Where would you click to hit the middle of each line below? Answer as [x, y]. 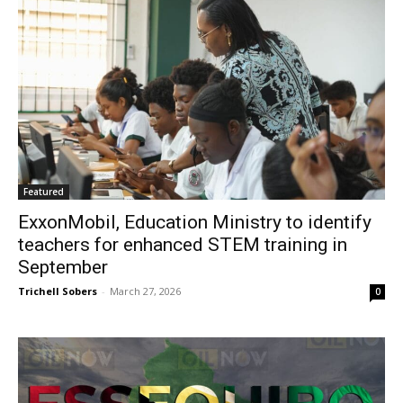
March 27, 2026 [145, 291]
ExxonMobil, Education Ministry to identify [195, 222]
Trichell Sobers [58, 291]
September [63, 267]
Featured [44, 191]
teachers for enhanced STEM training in [183, 244]
